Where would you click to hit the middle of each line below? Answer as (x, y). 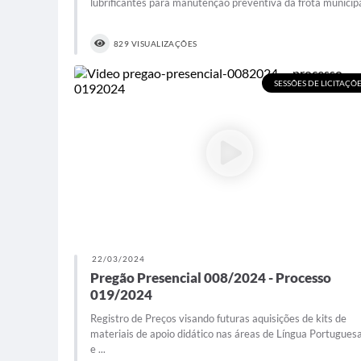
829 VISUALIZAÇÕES (156, 43)
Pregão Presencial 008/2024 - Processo (211, 278)
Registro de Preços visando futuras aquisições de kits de (218, 319)
